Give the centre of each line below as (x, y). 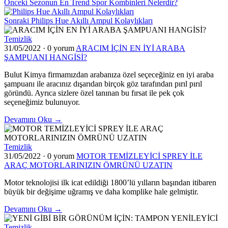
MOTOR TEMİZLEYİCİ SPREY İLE (139, 156)
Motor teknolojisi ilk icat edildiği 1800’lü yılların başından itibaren (110, 182)
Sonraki (17, 20)
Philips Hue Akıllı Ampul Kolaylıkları (92, 20)
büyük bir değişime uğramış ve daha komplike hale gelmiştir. (101, 191)
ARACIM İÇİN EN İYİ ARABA (131, 48)
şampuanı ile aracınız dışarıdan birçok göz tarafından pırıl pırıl (103, 83)
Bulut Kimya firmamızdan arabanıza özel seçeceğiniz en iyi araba (109, 74)
